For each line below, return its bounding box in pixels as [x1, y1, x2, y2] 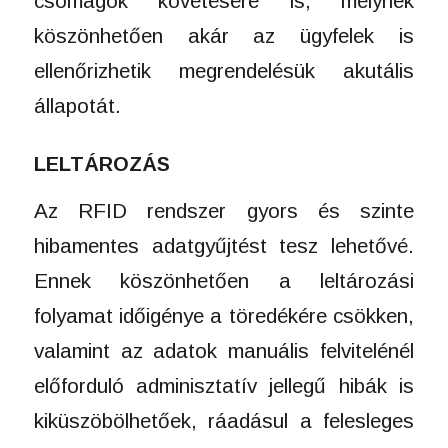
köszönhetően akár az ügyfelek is [33, 23, 415, 47]
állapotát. [33, 93, 121, 117]
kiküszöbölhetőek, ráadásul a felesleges [33, 408, 415, 432]
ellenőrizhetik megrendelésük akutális [33, 58, 415, 82]
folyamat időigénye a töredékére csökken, [33, 303, 415, 327]
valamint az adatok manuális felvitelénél [33, 338, 415, 362]
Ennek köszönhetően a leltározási [33, 268, 415, 292]
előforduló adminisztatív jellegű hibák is [33, 373, 415, 397]
